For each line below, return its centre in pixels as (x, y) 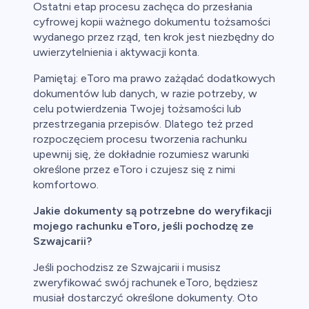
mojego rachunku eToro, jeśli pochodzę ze (143, 226)
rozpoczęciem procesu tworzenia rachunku (140, 139)
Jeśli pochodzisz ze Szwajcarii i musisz (127, 268)
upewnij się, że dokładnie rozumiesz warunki (141, 154)
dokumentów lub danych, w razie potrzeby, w (145, 94)
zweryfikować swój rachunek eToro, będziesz (146, 283)
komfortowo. (66, 185)
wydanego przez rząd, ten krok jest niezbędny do (154, 37)
